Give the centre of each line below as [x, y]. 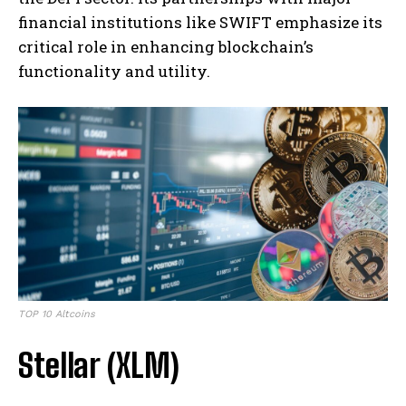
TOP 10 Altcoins [57, 314]
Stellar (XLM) [99, 365]
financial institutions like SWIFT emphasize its [200, 22]
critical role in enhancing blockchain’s [166, 46]
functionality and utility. [114, 71]
